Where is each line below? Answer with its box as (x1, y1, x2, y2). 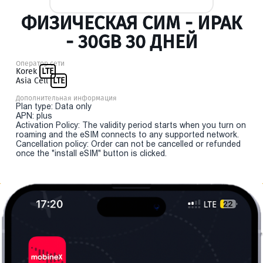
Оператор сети (16, 59, 65, 68)
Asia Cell (16, 76, 50, 86)
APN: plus (16, 111, 52, 120)
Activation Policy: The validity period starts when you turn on (16, 120, 246, 130)
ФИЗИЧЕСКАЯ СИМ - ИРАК (21, 12, 242, 34)
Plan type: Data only (16, 102, 92, 111)
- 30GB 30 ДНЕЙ (65, 31, 198, 53)
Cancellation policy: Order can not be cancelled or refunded (16, 139, 241, 149)
